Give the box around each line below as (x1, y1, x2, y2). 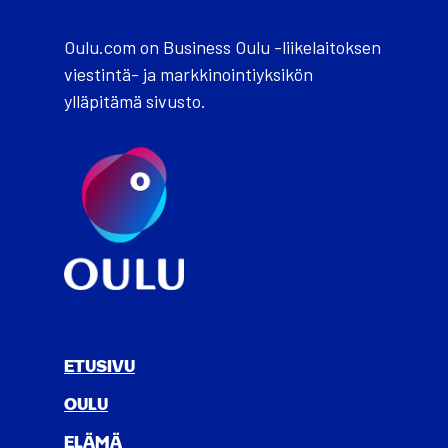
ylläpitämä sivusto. (64, 89, 206, 112)
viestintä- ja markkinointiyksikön (64, 62, 313, 85)
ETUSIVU (64, 360, 135, 375)
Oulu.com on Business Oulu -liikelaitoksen (64, 35, 381, 58)
